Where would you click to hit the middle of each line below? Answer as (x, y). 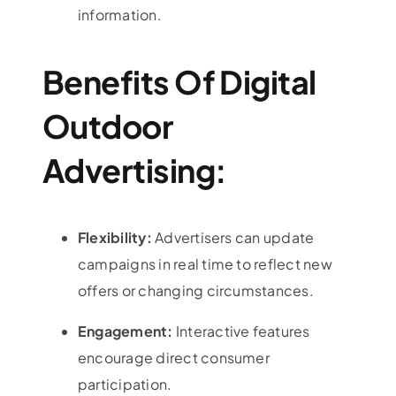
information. (119, 15)
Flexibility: (116, 238)
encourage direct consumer (173, 358)
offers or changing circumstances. (195, 291)
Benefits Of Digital (179, 82)
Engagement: (126, 331)
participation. (125, 385)
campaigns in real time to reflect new (205, 264)
